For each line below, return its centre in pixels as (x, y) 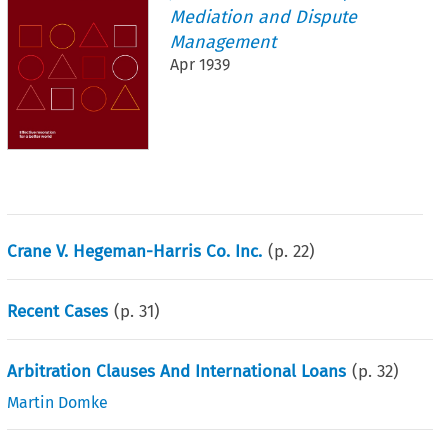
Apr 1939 (200, 64)
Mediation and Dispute (264, 16)
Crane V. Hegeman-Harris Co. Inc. (135, 251)
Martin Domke (58, 402)
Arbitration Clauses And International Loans (177, 371)
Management (223, 41)
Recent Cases (58, 311)
